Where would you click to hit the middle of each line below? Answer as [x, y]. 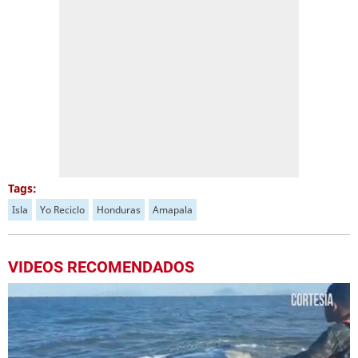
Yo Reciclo [62, 210]
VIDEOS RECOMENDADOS [101, 267]
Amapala [173, 210]
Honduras [119, 210]
